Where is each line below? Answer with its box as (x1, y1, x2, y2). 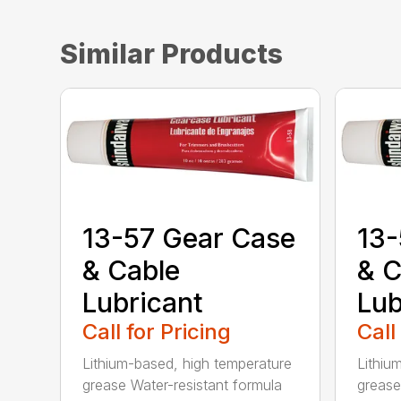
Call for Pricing (82, 319, 232, 346)
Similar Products (60, 37, 284, 70)
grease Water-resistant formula (82, 376, 283, 395)
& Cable (82, 254, 181, 287)
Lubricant (82, 286, 204, 320)
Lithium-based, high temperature (82, 354, 293, 373)
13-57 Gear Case (82, 222, 296, 255)
